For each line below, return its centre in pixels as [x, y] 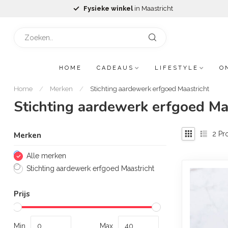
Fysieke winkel [109, 8]
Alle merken [46, 156]
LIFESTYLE [177, 68]
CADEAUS [115, 68]
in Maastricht [154, 8]
